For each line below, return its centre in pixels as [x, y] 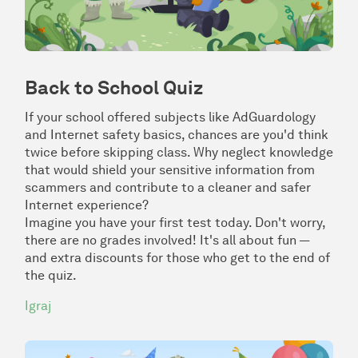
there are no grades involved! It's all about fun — [167, 240]
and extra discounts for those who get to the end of [177, 257]
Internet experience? [87, 205]
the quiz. [51, 275]
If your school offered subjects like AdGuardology [170, 117]
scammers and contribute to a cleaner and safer [168, 187]
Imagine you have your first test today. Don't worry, [175, 222]
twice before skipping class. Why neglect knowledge [179, 152]
